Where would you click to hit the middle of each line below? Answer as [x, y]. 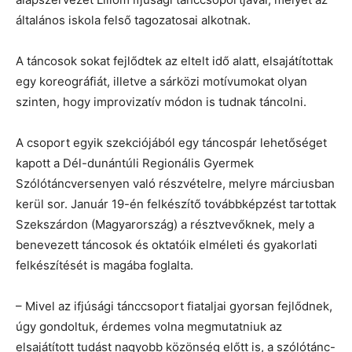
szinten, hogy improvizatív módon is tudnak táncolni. [161, 101]
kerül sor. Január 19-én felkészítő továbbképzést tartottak [176, 203]
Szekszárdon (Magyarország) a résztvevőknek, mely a [165, 224]
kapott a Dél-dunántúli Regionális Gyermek [135, 163]
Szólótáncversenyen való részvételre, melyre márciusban [175, 183]
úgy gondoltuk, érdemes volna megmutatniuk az [149, 326]
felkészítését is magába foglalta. [104, 265]
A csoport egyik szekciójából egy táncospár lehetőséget [171, 142]
